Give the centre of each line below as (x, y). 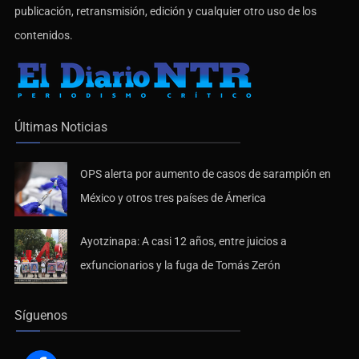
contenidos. (44, 36)
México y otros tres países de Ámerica (173, 198)
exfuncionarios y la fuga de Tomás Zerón (180, 266)
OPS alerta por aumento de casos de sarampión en (206, 174)
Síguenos (41, 316)
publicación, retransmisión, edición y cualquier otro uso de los (165, 12)
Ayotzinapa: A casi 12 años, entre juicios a (184, 242)
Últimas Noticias (61, 127)
